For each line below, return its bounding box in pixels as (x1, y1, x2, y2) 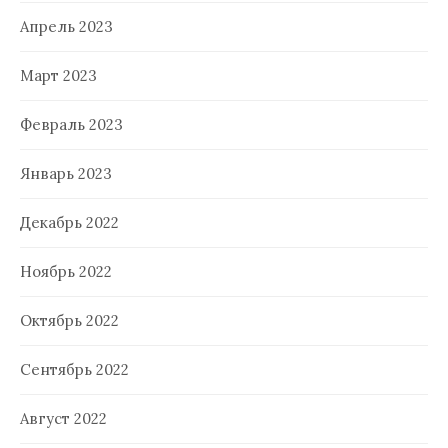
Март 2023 (20, 66, 97, 86)
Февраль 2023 (20, 115, 123, 135)
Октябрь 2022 (20, 311, 119, 331)
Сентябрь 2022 (20, 360, 129, 380)
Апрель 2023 (20, 17, 113, 37)
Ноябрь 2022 (20, 262, 112, 282)
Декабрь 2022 (20, 213, 119, 233)
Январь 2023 (20, 164, 112, 184)
